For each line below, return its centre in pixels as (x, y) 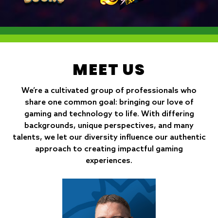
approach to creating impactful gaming (109, 149)
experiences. (109, 161)
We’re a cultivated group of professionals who (109, 91)
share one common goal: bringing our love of (109, 102)
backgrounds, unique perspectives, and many (109, 126)
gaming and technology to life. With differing (109, 114)
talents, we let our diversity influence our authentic (109, 137)
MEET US (109, 69)
